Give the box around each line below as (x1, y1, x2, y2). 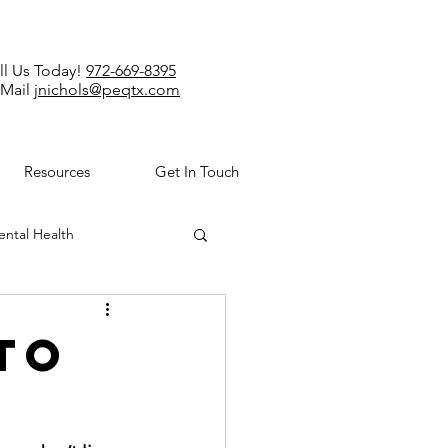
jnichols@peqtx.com (34, 80, 180, 99)
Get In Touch (155, 162, 239, 181)
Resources (24, 162, 90, 181)
